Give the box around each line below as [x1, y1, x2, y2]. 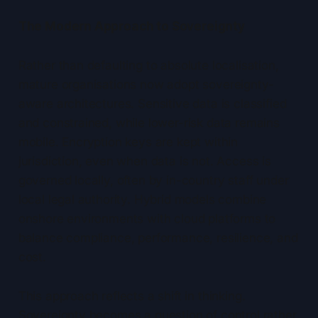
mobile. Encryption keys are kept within [18, 135, 238, 150]
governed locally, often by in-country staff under [18, 173, 289, 188]
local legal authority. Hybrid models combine [18, 192, 267, 207]
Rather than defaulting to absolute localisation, [18, 58, 279, 73]
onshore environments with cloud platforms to [18, 212, 276, 226]
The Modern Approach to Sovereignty [18, 19, 245, 34]
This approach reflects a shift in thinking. [18, 289, 246, 304]
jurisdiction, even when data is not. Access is [18, 154, 271, 169]
